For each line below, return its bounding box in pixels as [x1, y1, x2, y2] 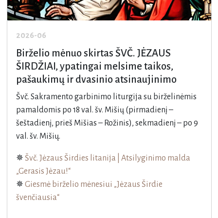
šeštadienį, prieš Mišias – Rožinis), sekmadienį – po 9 [16, 118, 198, 127]
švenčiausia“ [16, 193, 59, 202]
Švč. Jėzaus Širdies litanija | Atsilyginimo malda [24, 153, 190, 163]
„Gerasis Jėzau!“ [16, 166, 71, 176]
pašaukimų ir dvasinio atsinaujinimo [16, 73, 177, 85]
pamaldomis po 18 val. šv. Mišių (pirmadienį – [16, 105, 173, 114]
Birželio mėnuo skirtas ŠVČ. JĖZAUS [16, 47, 171, 59]
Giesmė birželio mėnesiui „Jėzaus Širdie [24, 180, 163, 189]
